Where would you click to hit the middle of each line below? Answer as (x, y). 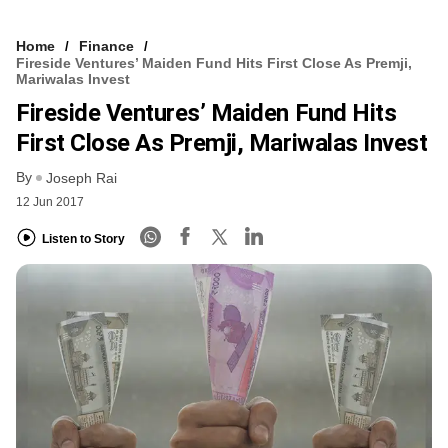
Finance (106, 45)
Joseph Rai (81, 178)
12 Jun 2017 (50, 202)
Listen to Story (83, 238)
